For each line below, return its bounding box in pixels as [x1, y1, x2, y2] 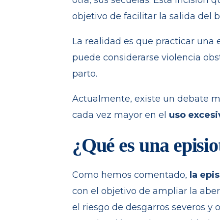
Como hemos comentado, [72, 169, 190, 181]
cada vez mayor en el [72, 110, 169, 121]
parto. [72, 68, 97, 80]
